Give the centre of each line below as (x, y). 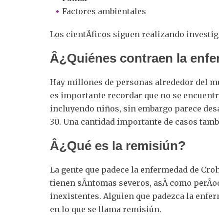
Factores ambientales (104, 11)
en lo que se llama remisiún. (107, 209)
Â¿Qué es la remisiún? (118, 145)
